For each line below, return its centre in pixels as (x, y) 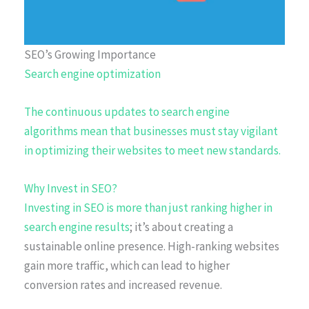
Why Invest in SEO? (71, 189)
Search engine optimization (92, 74)
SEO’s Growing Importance (90, 55)
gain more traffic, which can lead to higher (127, 266)
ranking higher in (231, 208)
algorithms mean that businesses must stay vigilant (151, 131)
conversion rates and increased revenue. (123, 285)
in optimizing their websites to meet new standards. (152, 151)
